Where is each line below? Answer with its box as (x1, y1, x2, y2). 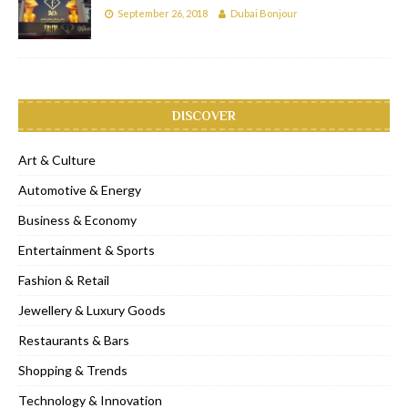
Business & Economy (18, 212, 137, 229)
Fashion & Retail (18, 272, 109, 289)
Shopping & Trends (18, 362, 127, 379)
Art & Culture (18, 152, 96, 168)
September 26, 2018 (117, 7, 208, 20)
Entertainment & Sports (18, 242, 155, 259)
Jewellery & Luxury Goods (18, 302, 166, 319)
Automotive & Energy (18, 182, 141, 199)
